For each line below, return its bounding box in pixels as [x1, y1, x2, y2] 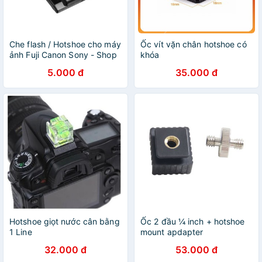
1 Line [9, 227, 32, 237]
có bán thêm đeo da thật [9, 60, 106, 70]
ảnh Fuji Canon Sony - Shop [9, 50, 117, 60]
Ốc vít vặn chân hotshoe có [140, 39, 247, 49]
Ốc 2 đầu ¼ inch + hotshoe [140, 216, 245, 226]
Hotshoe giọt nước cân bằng [9, 216, 120, 226]
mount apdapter [140, 227, 204, 237]
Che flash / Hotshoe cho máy [9, 39, 121, 49]
